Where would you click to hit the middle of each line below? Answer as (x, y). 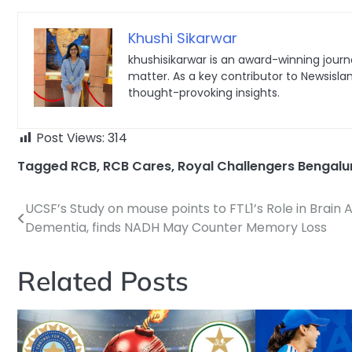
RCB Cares (137, 166)
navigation (64, 248)
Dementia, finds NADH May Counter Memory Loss (176, 227)
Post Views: (70, 137)
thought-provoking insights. (204, 92)
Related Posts (103, 280)
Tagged (44, 166)
